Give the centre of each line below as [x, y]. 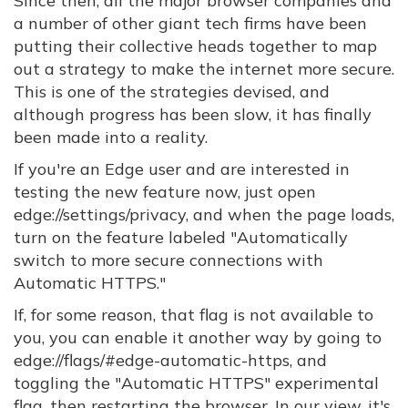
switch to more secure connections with [168, 260]
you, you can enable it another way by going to [198, 337]
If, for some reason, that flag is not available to [194, 315]
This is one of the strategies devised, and [172, 92]
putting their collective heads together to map [195, 46]
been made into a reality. [111, 137]
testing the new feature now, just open [165, 192]
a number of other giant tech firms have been [190, 23]
